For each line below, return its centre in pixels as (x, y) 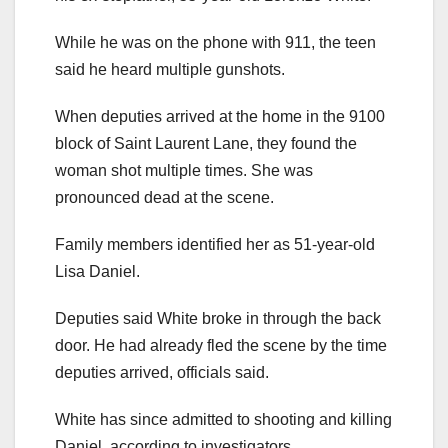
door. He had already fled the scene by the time (221, 346)
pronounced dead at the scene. (164, 198)
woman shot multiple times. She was (184, 171)
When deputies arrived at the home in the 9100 (220, 117)
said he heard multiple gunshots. (170, 70)
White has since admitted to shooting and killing (223, 420)
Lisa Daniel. (97, 272)
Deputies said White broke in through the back (218, 319)
